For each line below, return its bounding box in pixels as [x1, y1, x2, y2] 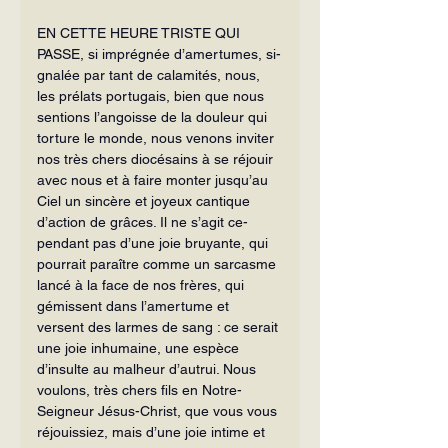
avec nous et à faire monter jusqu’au [37, 171, 272, 188]
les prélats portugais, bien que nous [37, 87, 268, 104]
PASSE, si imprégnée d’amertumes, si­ [37, 45, 281, 62]
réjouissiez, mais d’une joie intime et [37, 423, 269, 440]
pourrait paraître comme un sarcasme [37, 255, 280, 272]
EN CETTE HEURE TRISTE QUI [37, 24, 244, 41]
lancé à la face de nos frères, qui [37, 276, 248, 293]
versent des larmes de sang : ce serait [37, 318, 282, 335]
